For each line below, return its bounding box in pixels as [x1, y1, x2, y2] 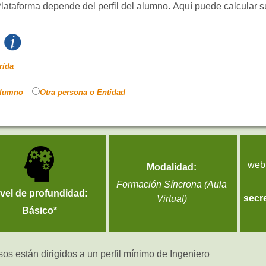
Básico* [21, 205, 57, 216]
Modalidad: [147, 162, 197, 173]
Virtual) [156, 194, 187, 204]
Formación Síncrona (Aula [116, 179, 227, 190]
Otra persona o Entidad [40, 87, 126, 97]
